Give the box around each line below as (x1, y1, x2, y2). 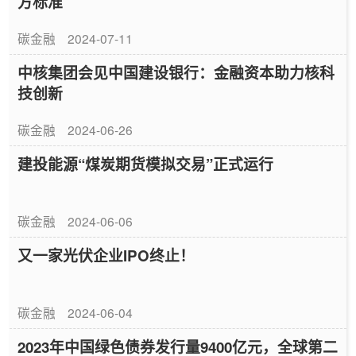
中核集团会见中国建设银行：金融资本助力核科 (17, 61, 335, 83)
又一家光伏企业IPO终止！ (17, 244, 195, 266)
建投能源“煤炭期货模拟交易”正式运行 (17, 153, 273, 175)
